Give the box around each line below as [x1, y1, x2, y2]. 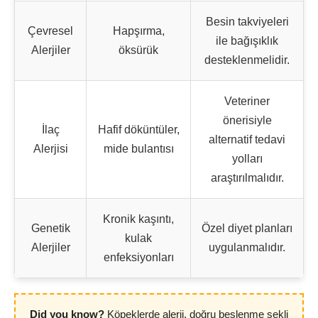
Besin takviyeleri [205, 16, 289, 28]
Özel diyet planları [202, 222, 292, 234]
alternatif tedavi [209, 133, 285, 146]
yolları [231, 153, 263, 165]
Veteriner [224, 95, 270, 107]
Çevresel [28, 25, 73, 37]
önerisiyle [222, 114, 272, 126]
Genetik [31, 222, 70, 234]
